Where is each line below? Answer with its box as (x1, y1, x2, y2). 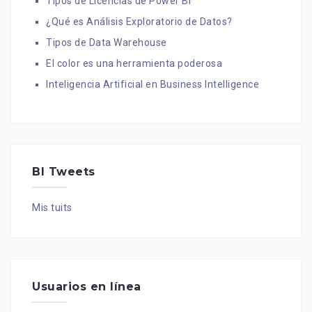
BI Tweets (32, 165, 95, 178)
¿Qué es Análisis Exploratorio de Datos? (46, 16, 233, 27)
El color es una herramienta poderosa (46, 58, 222, 69)
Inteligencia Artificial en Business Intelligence (46, 79, 259, 90)
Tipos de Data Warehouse (46, 37, 167, 48)
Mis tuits (32, 202, 72, 213)
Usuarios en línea (32, 280, 141, 293)
